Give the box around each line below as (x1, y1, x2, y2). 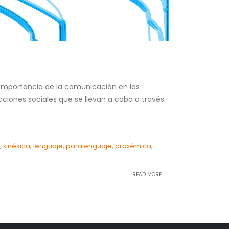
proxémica (114, 141, 151, 150)
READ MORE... (132, 171, 165, 179)
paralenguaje (65, 141, 112, 150)
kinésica (3, 141, 30, 150)
